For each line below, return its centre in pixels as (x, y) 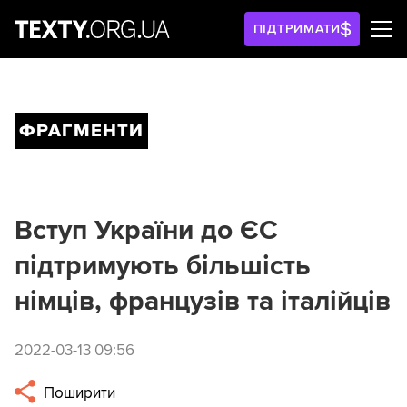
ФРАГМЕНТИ (81, 131)
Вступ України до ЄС (146, 230)
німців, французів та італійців (203, 301)
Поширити (78, 393)
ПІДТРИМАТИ (297, 29)
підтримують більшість (163, 266)
